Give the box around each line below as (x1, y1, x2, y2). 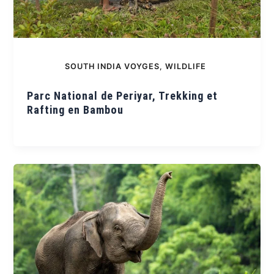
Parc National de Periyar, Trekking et (27, 89, 218, 103)
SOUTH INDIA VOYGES (65, 61, 160, 71)
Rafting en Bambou (27, 103, 124, 117)
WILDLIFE (165, 61, 206, 71)
